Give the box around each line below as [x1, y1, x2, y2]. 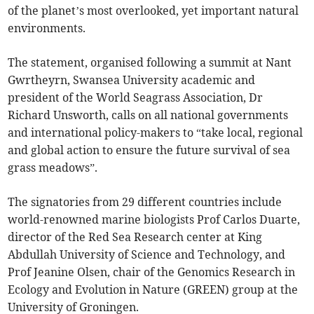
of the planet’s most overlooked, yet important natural [8, 4, 299, 18]
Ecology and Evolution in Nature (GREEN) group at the [8, 282, 299, 297]
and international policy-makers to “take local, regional [8, 125, 303, 140]
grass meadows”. [8, 161, 98, 175]
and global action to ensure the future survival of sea [8, 143, 291, 158]
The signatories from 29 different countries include [8, 195, 282, 210]
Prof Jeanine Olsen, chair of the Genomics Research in [8, 265, 296, 280]
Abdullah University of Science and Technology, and [8, 247, 286, 262]
